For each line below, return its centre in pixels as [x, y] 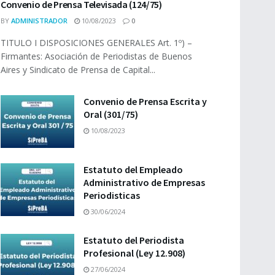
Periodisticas [112, 195]
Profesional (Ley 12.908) [134, 253]
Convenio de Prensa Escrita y [145, 102]
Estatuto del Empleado [133, 169]
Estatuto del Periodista [134, 240]
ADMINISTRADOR [39, 21]
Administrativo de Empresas [144, 182]
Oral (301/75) [111, 114]
